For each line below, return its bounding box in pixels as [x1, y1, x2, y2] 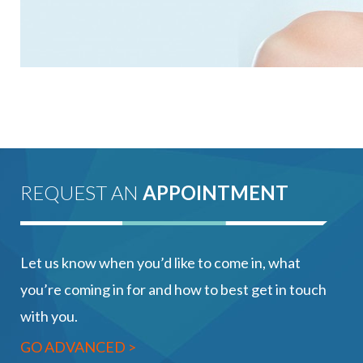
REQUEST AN [20, 180, 143, 204]
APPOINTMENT [143, 180, 288, 204]
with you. [20, 306, 78, 325]
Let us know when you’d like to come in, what [20, 253, 301, 271]
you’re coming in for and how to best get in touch [20, 280, 327, 298]
